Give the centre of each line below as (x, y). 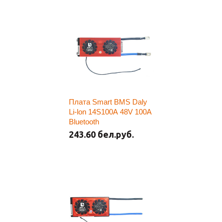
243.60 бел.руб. (101, 134)
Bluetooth (84, 122)
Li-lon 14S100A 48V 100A (110, 112)
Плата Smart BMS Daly (108, 102)
